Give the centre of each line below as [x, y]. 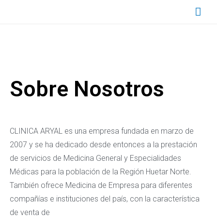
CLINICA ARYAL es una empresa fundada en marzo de [102, 131]
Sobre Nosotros [87, 89]
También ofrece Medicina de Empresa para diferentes [101, 185]
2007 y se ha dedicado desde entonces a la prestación [103, 144]
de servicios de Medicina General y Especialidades [95, 158]
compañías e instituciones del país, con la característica [105, 199]
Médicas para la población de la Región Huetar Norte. [101, 171]
